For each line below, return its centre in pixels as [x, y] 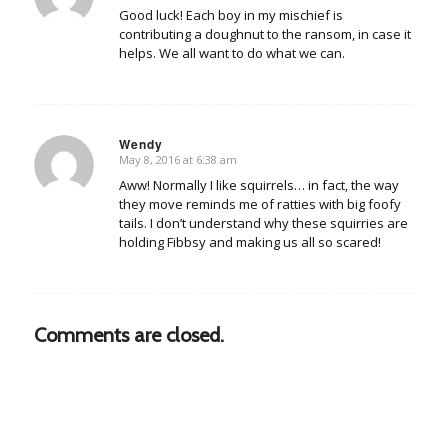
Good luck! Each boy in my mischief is [230, 14]
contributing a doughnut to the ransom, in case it [264, 33]
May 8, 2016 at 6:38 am [177, 159]
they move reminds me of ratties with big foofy [259, 203]
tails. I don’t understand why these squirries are [263, 222]
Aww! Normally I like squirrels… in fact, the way [258, 184]
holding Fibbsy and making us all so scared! [249, 241]
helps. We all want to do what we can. [231, 52]
